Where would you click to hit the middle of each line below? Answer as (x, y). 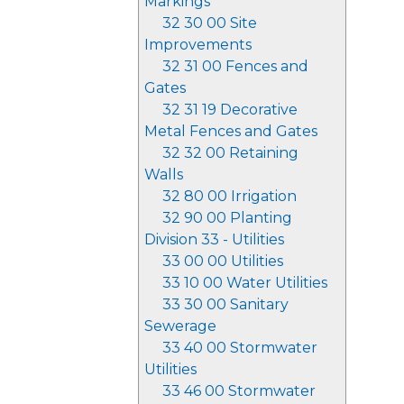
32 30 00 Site (210, 23)
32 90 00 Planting (227, 218)
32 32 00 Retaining (230, 153)
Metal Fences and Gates (231, 131)
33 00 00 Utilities (223, 261)
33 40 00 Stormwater (240, 348)
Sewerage (180, 326)
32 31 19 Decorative (230, 110)
